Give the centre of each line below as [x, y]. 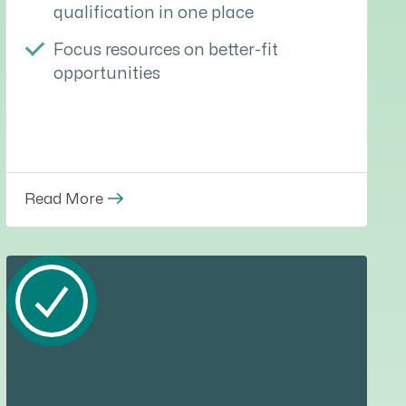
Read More [64, 200]
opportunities [107, 74]
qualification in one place [154, 14]
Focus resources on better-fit [166, 51]
